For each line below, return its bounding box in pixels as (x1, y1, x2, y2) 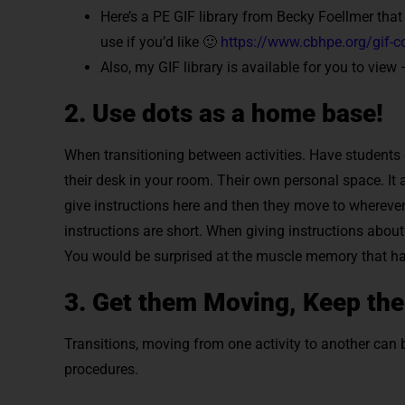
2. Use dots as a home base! (63, 99, 383, 128)
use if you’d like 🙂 (99, 33, 221, 51)
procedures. (63, 361, 138, 378)
